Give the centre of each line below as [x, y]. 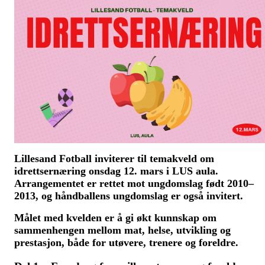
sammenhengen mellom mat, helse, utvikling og [122, 230]
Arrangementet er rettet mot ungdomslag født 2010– [134, 183]
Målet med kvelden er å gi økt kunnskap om [115, 217]
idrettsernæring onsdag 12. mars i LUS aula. [116, 171]
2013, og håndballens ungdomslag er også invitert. [129, 195]
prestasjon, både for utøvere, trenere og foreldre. [126, 242]
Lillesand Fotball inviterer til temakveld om [114, 158]
